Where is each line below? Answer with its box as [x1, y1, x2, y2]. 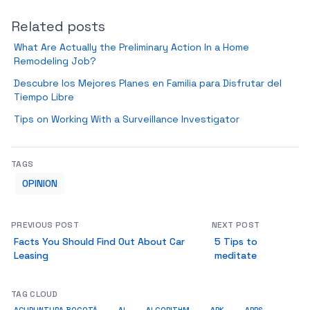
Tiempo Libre [14, 91, 74, 103]
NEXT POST [211, 219, 260, 230]
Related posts [11, 17, 105, 35]
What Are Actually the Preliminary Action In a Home [14, 41, 249, 53]
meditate [214, 249, 257, 262]
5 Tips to [214, 235, 257, 248]
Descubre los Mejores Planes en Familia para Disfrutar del [14, 77, 282, 89]
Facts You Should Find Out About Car [14, 235, 185, 248]
